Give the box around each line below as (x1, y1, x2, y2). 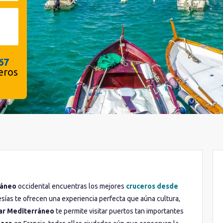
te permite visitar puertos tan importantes (54, 207, 184, 215)
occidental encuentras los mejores (16, 182, 126, 190)
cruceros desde (126, 182, 178, 190)
